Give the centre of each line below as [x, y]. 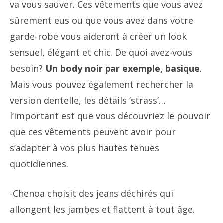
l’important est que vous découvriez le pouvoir [110, 116]
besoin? [28, 68]
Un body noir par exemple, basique [122, 68]
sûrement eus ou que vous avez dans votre [102, 20]
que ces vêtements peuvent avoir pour [93, 132]
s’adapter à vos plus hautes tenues [85, 148]
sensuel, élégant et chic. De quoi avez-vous [101, 52]
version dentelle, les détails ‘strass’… [88, 100]
